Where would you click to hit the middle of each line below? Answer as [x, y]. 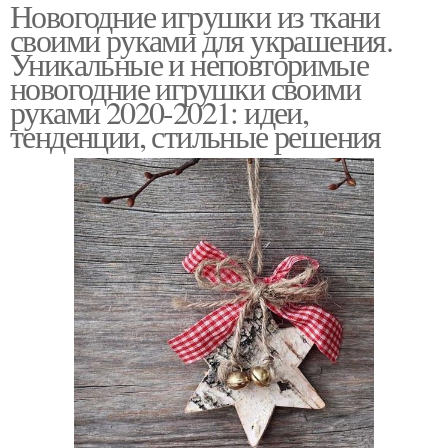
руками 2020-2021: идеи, [159, 111]
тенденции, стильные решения [195, 135]
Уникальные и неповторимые [189, 63]
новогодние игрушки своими [185, 87]
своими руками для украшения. [201, 39]
